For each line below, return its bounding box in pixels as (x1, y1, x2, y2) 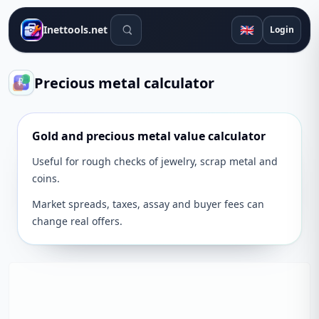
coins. (32, 172, 60, 185)
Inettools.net (43, 23, 108, 36)
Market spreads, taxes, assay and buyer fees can (32, 197, 264, 211)
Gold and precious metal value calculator (32, 128, 266, 144)
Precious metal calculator (34, 73, 214, 93)
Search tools (110, 14, 177, 30)
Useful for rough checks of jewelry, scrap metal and (32, 155, 278, 168)
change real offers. (32, 214, 122, 228)
